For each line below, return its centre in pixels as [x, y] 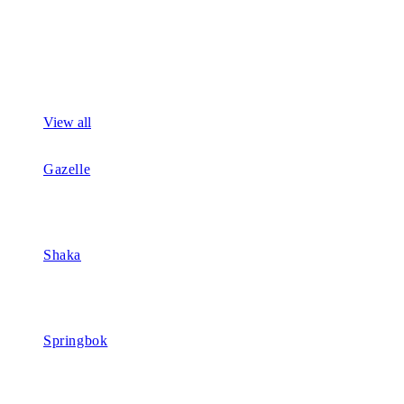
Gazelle [67, 169]
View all [67, 122]
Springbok [76, 340]
